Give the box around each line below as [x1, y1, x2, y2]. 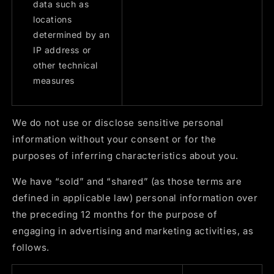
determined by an [33, 29, 110, 40]
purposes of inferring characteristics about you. [12, 150, 239, 162]
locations [33, 14, 72, 25]
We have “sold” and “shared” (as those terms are [12, 176, 242, 188]
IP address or [33, 45, 91, 56]
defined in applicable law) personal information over [12, 192, 258, 204]
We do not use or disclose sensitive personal [12, 117, 224, 129]
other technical [33, 60, 98, 71]
